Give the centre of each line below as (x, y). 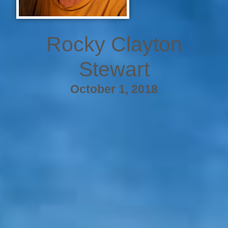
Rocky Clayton (114, 44)
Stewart (114, 69)
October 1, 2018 (114, 89)
